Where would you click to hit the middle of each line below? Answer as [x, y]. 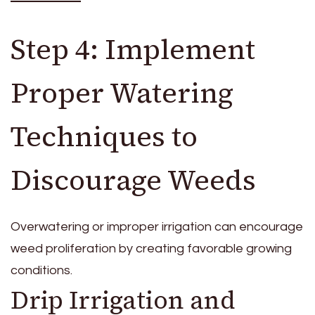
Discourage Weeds [133, 180]
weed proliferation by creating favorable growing [151, 249]
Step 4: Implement [133, 50]
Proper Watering [122, 93]
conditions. [41, 271]
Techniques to [104, 137]
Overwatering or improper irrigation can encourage [157, 227]
